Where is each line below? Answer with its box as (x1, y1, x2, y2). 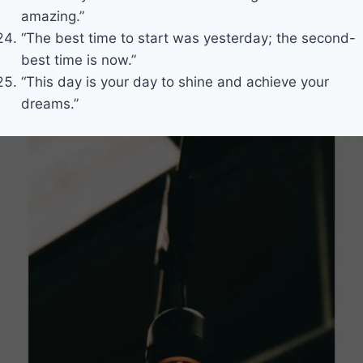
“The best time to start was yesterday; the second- (20, 30, 356, 47)
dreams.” (20, 96, 79, 113)
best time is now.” (20, 52, 136, 69)
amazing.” (20, 8, 84, 25)
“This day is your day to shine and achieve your (20, 74, 329, 91)
